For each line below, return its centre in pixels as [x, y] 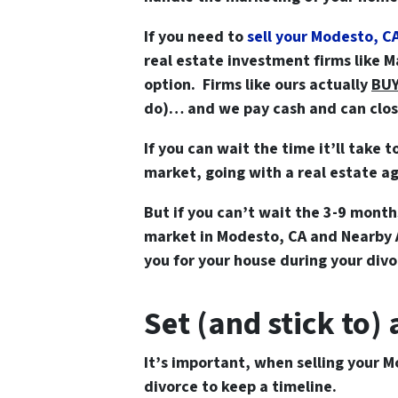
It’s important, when [219, 362]
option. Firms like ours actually [258, 84]
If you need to [195, 36]
